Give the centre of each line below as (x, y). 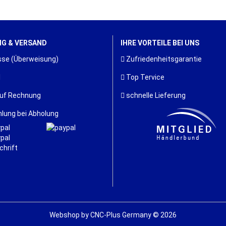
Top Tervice (145, 77)
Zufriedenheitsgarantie (163, 59)
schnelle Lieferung (155, 95)
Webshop (65, 215)
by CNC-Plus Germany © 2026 (128, 215)
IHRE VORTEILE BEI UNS (160, 43)
